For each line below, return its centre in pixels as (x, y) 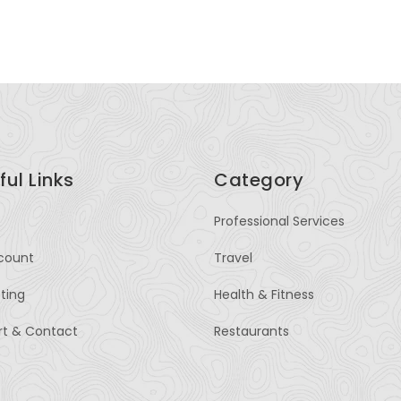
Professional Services (279, 221)
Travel (233, 258)
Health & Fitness (264, 294)
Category (259, 180)
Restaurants (252, 331)
